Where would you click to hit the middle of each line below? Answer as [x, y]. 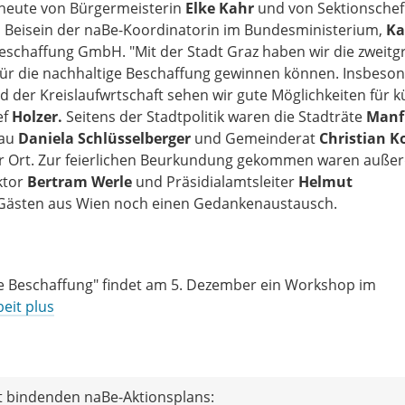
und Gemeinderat [255, 138]
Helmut [325, 181]
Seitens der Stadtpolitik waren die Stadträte [216, 116]
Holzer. [39, 116]
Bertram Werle [80, 181]
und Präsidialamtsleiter [215, 181]
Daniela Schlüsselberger [104, 138]
